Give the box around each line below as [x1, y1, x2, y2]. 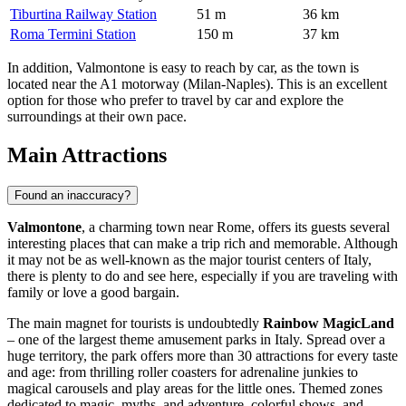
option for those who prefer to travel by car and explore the [7, 92, 343, 108]
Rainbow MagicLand [263, 314, 394, 331]
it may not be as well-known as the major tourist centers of [7, 251, 343, 267]
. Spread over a [299, 331, 385, 347]
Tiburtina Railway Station [10, 5, 157, 22]
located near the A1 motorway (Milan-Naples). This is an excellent [7, 75, 387, 92]
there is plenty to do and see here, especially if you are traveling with [7, 267, 398, 284]
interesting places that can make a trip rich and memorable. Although [7, 235, 398, 251]
